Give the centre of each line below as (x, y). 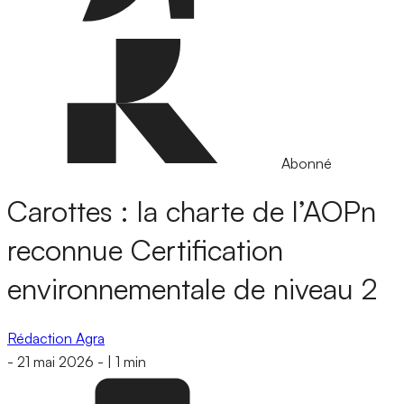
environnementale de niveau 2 (193, 289)
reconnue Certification (145, 250)
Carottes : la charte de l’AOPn (192, 211)
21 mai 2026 (55, 362)
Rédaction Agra (56, 338)
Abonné (307, 163)
